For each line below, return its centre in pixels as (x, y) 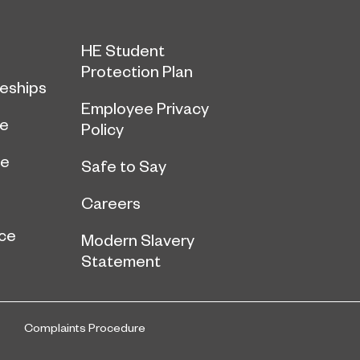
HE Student (123, 50)
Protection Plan (137, 71)
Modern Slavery (138, 240)
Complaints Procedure (85, 327)
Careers (111, 203)
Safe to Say (124, 166)
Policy (102, 129)
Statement (121, 261)
